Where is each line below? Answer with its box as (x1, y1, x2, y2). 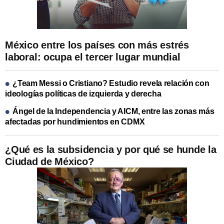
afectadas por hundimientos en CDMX (5, 117, 145, 126)
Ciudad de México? (5, 155, 94, 167)
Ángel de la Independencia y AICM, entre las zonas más (12, 106, 214, 115)
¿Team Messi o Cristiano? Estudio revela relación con (12, 79, 209, 87)
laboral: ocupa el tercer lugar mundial (5, 51, 180, 62)
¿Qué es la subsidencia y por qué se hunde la (5, 143, 216, 155)
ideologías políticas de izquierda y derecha (5, 89, 161, 98)
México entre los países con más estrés (5, 39, 189, 50)
